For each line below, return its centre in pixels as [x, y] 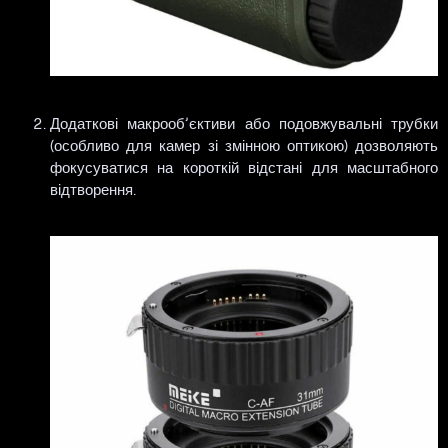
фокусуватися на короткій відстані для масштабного [244, 166]
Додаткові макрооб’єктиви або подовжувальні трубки [244, 122]
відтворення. [93, 188]
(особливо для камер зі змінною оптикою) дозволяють [244, 144]
